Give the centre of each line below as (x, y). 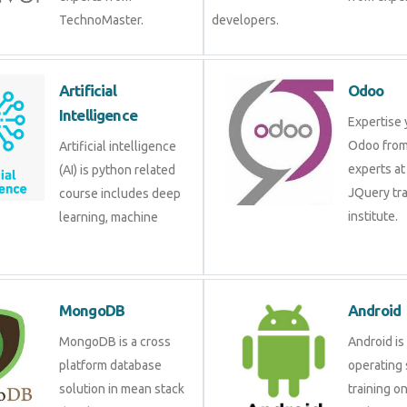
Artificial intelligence (118, 146)
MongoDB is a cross (115, 342)
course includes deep (120, 194)
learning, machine (109, 217)
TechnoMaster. (101, 20)
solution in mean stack (122, 389)
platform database (110, 365)
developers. (245, 20)
